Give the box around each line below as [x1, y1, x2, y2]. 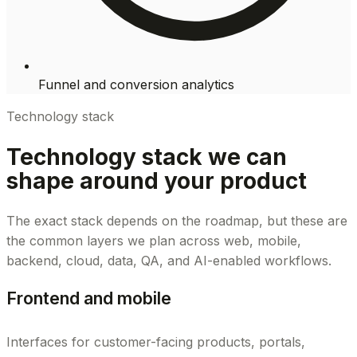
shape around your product [6, 167, 307, 194]
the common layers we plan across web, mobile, [6, 232, 301, 249]
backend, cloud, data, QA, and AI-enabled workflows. [6, 252, 331, 269]
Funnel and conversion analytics [38, 76, 234, 92]
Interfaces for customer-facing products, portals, [6, 334, 305, 351]
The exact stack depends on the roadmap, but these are [6, 212, 347, 229]
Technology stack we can [6, 143, 287, 171]
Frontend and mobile [6, 287, 171, 308]
